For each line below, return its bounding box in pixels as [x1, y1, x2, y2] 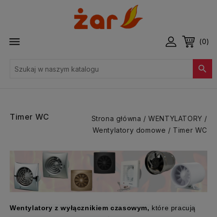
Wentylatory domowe [92, 126, 166, 134]
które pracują [152, 203, 196, 212]
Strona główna [91, 114, 141, 123]
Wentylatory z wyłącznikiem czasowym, [10, 203, 152, 212]
